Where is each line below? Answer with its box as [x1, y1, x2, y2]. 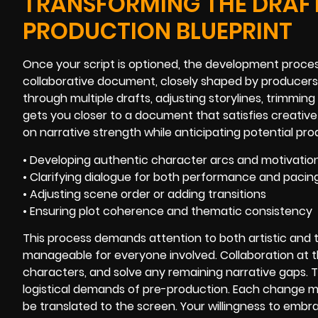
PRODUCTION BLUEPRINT [23, 15, 292, 48]
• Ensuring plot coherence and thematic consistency [23, 202, 312, 219]
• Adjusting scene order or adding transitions [23, 185, 266, 202]
